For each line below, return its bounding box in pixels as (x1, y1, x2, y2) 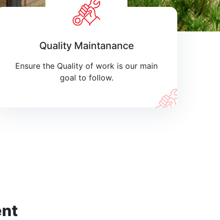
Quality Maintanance (39, 40, 134, 52)
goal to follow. (59, 73, 113, 82)
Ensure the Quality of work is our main (15, 61, 158, 71)
